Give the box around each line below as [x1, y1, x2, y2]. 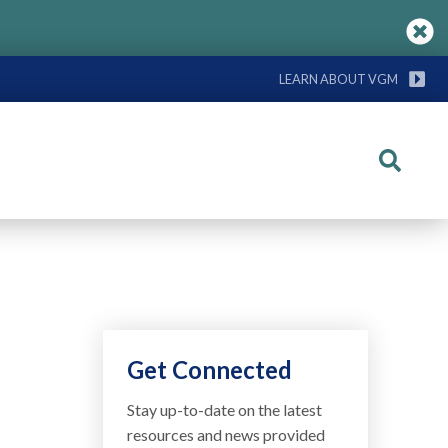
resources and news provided [127, 425, 326, 444]
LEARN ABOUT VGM [279, 71, 398, 87]
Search [377, 158, 445, 185]
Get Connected [127, 355, 293, 384]
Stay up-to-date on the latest [127, 400, 323, 419]
